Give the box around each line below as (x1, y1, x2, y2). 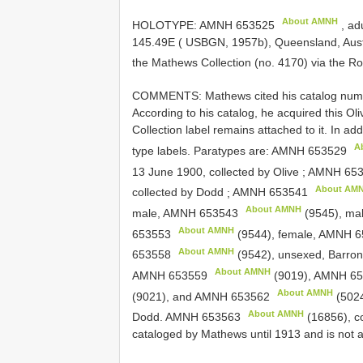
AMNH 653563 (165, 310, 241, 324)
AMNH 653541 (233, 186, 308, 199)
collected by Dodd (132, 186, 227, 199)
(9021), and (132, 289, 194, 303)
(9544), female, (234, 227, 319, 241)
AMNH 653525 (199, 18, 275, 32)
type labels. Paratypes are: (132, 143, 271, 157)
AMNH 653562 (194, 289, 270, 303)
